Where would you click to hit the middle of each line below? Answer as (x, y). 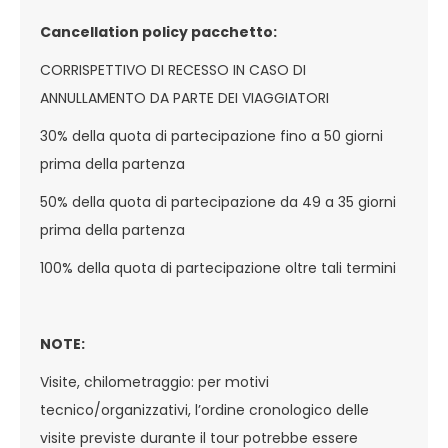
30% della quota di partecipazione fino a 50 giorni (211, 136)
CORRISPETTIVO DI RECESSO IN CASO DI (173, 70)
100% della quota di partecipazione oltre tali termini (218, 268)
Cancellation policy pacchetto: (160, 32)
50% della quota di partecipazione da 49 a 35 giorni (218, 202)
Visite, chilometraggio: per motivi (154, 382)
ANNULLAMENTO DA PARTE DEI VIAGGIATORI (186, 98)
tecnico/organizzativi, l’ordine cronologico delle (204, 410)
